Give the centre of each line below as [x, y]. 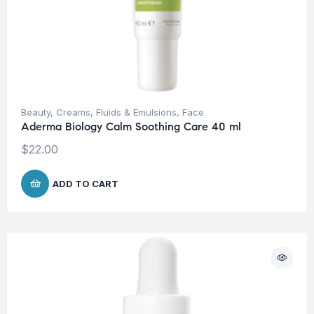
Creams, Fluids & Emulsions [116, 112]
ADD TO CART [86, 184]
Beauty [36, 112]
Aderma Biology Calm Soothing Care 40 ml [131, 127]
